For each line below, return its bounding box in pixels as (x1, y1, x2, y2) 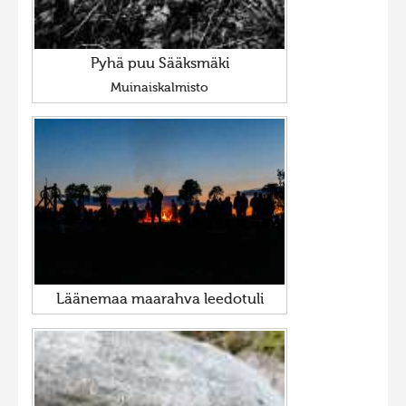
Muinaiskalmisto (111, 82, 208, 95)
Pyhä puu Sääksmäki (90, 57, 229, 72)
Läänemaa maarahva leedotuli (55, 293, 264, 308)
